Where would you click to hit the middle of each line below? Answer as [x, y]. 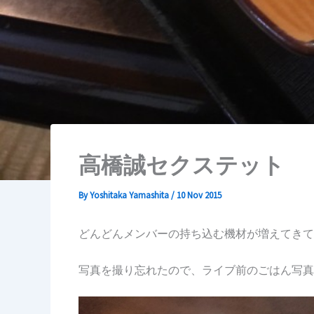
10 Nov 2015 [199, 195]
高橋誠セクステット [182, 165]
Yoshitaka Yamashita [130, 195]
